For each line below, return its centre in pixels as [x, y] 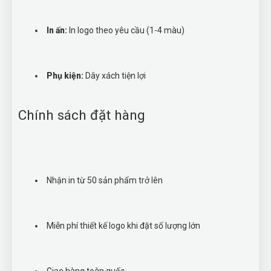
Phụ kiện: [65, 76]
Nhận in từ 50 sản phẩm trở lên [105, 180]
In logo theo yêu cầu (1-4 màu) [126, 30]
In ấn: [57, 30]
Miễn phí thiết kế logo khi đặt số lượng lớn [123, 226]
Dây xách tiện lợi [115, 76]
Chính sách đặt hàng [82, 115]
